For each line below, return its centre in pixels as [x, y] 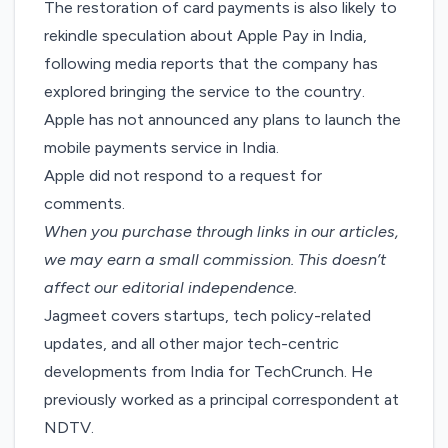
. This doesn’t [339, 260]
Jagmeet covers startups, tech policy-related [208, 316]
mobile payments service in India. [162, 148]
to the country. [308, 92]
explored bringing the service [147, 92]
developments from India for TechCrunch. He [209, 372]
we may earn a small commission [168, 260]
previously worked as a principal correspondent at [222, 400]
